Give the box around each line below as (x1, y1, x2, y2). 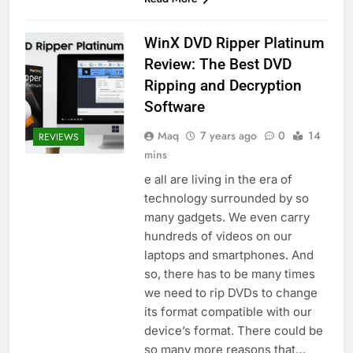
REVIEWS (39, 130, 79, 145)
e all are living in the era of (143, 172, 292, 188)
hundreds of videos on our (143, 229, 292, 244)
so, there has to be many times (143, 266, 315, 282)
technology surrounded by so (143, 191, 309, 206)
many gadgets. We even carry (143, 210, 310, 225)
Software (143, 98, 205, 117)
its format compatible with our (143, 304, 312, 320)
